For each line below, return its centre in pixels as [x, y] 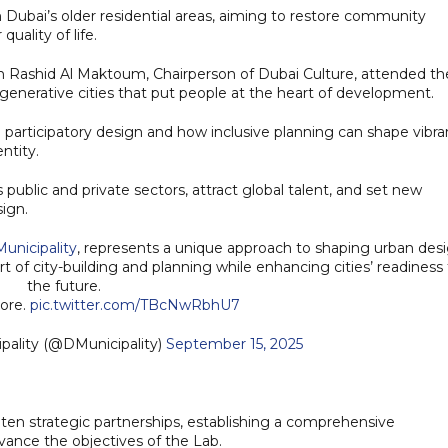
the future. [64, 285]
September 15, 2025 [234, 343]
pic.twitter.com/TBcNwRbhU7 [134, 304]
